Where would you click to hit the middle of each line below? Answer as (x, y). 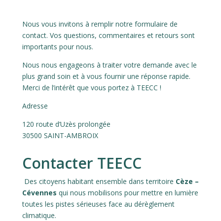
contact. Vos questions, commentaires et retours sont (108, 36)
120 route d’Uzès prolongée (66, 124)
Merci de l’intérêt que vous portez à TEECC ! (92, 88)
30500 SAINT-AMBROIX (60, 136)
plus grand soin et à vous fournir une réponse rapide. (106, 76)
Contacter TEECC (82, 163)
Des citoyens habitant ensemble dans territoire (99, 182)
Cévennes (39, 193)
